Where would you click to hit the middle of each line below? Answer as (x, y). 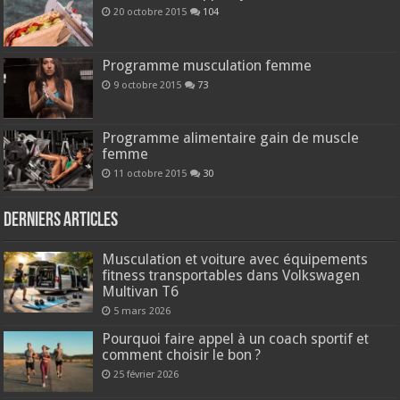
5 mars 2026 (142, 311)
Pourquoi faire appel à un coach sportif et (236, 338)
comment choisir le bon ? (182, 354)
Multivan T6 (141, 291)
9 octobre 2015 (148, 85)
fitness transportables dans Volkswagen (231, 275)
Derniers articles (61, 221)
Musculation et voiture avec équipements (235, 259)
